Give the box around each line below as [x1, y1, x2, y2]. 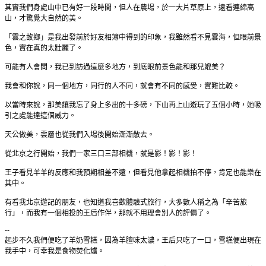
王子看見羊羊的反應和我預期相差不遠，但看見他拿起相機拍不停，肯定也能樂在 [5, 168, 261, 177]
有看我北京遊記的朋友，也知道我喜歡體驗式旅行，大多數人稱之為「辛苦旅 [5, 198, 247, 207]
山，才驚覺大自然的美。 [5, 14, 83, 23]
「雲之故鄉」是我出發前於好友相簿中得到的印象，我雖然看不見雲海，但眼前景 [5, 33, 261, 42]
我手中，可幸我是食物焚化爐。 [5, 246, 104, 255]
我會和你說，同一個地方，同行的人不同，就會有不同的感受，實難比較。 [5, 81, 240, 90]
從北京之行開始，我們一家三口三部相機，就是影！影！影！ [5, 149, 197, 158]
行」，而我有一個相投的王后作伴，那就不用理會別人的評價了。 [5, 208, 211, 217]
